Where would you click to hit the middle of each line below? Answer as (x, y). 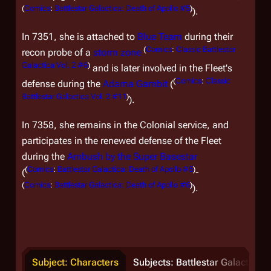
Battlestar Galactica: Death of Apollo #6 (122, 184)
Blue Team (160, 37)
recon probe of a (57, 52)
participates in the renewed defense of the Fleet (122, 141)
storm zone (117, 52)
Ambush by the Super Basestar (132, 156)
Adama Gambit (135, 84)
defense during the (62, 84)
